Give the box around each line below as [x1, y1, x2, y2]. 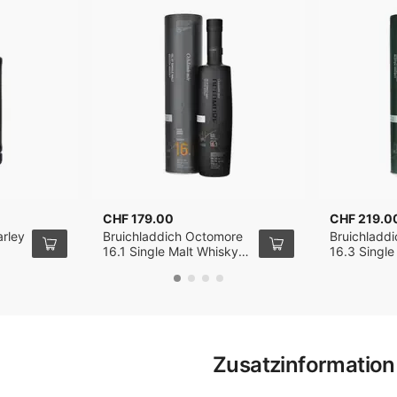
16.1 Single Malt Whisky [102, 244, 238, 259]
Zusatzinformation [213, 352, 395, 378]
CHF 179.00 [102, 211, 174, 226]
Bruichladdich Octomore [102, 229, 243, 244]
